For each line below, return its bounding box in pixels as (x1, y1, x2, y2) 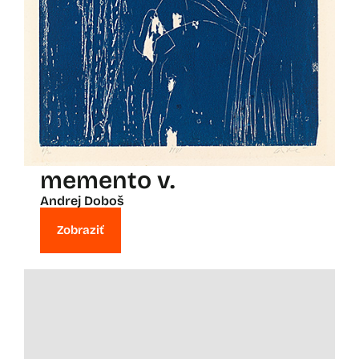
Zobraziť (57, 223, 104, 238)
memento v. (40, 166, 175, 196)
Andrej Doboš (40, 193, 124, 209)
